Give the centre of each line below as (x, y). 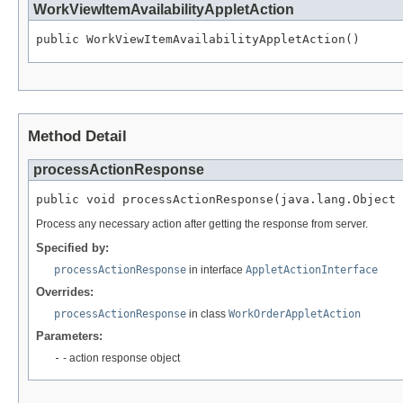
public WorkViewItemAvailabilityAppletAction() (198, 40)
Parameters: (69, 336)
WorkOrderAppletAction (295, 313)
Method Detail (77, 137)
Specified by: (72, 247)
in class (207, 313)
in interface (216, 269)
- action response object (120, 358)
